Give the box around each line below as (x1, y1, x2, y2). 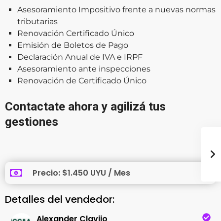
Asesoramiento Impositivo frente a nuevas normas (17, 4, 216, 14)
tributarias (17, 16, 58, 26)
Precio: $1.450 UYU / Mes (33, 167, 131, 179)
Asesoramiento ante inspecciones (17, 64, 150, 74)
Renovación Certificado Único (17, 28, 134, 38)
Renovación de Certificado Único (17, 75, 147, 85)
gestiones (5, 114, 58, 129)
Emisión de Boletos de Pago (17, 40, 128, 50)
